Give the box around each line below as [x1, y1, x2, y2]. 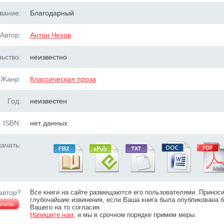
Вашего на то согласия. [30, 203, 102, 211]
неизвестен [30, 97, 67, 105]
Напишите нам [30, 211, 74, 218]
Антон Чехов [30, 31, 71, 39]
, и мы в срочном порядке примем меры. [73, 211, 197, 218]
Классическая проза [30, 75, 96, 83]
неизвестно [30, 53, 67, 61]
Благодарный [30, 9, 74, 17]
